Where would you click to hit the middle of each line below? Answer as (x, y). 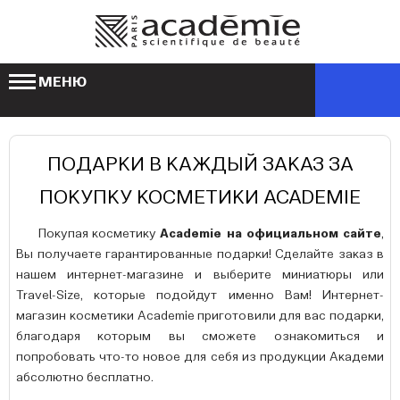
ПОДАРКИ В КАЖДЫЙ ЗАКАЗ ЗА (200, 165)
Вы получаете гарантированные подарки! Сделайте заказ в (200, 254)
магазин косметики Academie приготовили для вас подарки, (200, 316)
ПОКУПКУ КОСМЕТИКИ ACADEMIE (200, 198)
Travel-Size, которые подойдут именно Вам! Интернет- (200, 296)
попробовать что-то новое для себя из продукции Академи (200, 357)
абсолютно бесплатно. (85, 378)
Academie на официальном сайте (271, 234)
